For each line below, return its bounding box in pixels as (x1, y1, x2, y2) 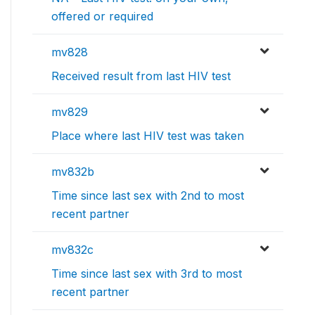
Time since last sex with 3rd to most (51, 266, 242, 281)
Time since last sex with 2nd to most (51, 188, 244, 203)
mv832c (51, 243, 94, 257)
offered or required (51, 9, 153, 24)
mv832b (51, 165, 94, 179)
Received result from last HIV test (51, 69, 231, 84)
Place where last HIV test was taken (51, 129, 244, 143)
